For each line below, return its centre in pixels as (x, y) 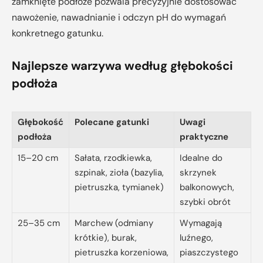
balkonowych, (207, 188)
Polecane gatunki (112, 122)
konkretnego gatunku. (58, 33)
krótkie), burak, (106, 238)
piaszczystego (209, 253)
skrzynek (198, 173)
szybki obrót (205, 202)
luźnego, (196, 238)
